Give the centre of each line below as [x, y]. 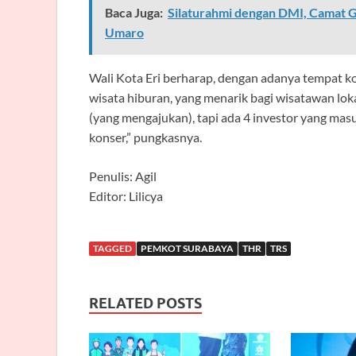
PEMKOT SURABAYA [187, 248]
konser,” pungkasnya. [145, 137]
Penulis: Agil [123, 176]
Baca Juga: [134, 12]
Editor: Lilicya [126, 195]
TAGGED [112, 248]
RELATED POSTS [145, 303]
